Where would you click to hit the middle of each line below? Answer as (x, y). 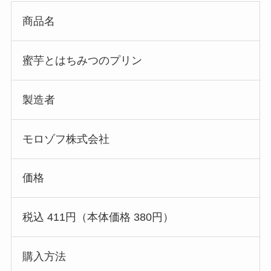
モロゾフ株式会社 (66, 139)
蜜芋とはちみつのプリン (82, 60)
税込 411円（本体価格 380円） (98, 217)
